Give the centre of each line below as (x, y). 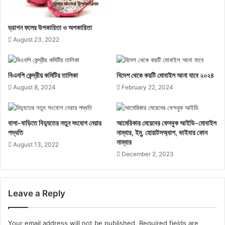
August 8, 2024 (34, 87)
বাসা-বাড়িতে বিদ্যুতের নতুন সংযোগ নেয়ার (55, 123)
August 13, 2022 (36, 145)
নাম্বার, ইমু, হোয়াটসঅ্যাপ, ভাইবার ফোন (162, 133)
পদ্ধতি (16, 133)
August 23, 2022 (36, 40)
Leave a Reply (37, 194)
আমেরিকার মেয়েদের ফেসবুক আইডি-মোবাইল (166, 123)
